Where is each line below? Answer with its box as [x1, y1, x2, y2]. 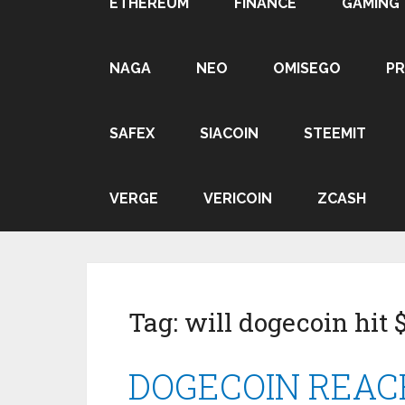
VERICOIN [203, 190, 272, 207]
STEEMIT [304, 125, 366, 142]
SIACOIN [200, 125, 259, 142]
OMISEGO [273, 60, 341, 77]
